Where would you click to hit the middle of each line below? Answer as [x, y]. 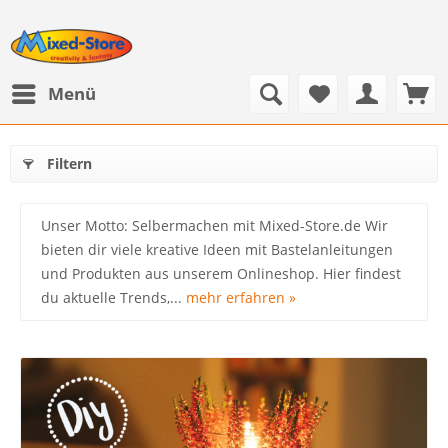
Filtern [69, 163]
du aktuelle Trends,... [113, 297]
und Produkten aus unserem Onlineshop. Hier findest [221, 273]
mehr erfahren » [241, 297]
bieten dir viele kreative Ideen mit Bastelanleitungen [217, 249]
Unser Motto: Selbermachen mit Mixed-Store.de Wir [214, 225]
